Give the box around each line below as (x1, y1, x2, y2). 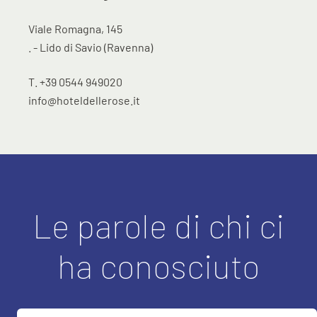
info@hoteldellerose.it (28, 93, 140, 107)
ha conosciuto (57, 244, 260, 286)
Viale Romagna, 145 (28, 22, 122, 35)
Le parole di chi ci (33, 204, 284, 246)
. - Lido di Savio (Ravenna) (28, 40, 153, 54)
